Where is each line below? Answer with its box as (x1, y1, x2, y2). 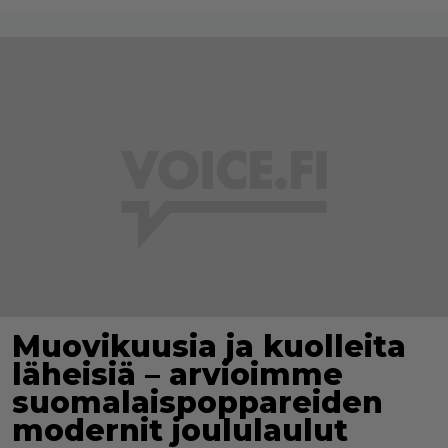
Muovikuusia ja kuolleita (12, 327, 406, 365)
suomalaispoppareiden (12, 383, 383, 421)
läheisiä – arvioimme (12, 355, 343, 393)
